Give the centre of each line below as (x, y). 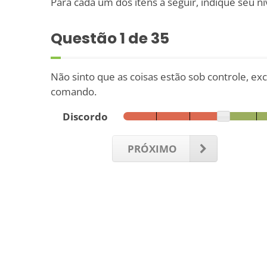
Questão (85, 38)
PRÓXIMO (152, 148)
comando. (74, 91)
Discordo (86, 116)
